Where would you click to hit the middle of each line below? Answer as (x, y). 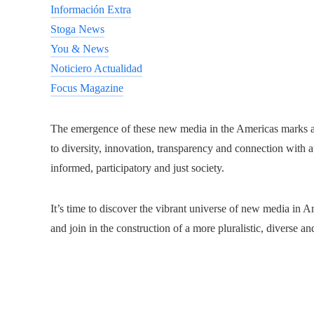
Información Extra (91, 9)
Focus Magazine (87, 88)
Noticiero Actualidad (96, 68)
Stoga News (77, 29)
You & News (80, 49)
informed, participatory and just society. (137, 168)
